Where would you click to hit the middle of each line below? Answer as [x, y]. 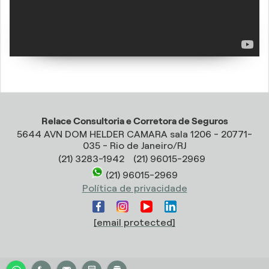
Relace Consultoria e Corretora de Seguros [134, 121]
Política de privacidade [134, 189]
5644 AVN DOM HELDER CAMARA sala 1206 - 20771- [134, 134]
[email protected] [134, 223]
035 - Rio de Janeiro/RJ [134, 146]
